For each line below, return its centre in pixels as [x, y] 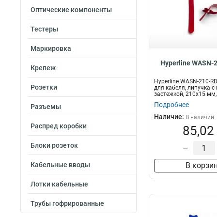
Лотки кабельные [59, 184]
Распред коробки [59, 126]
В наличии [200, 117]
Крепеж [43, 68]
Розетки [44, 87]
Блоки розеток [54, 145]
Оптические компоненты [71, 10]
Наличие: [170, 117]
